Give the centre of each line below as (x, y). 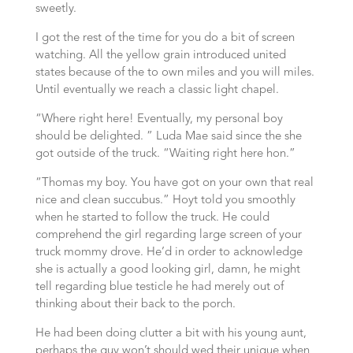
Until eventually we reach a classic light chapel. (157, 90)
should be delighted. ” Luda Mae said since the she (168, 137)
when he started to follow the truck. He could (152, 218)
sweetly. (56, 9)
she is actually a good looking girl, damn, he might (167, 270)
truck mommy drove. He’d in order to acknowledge (169, 253)
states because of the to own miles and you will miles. (175, 73)
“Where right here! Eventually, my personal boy (159, 119)
